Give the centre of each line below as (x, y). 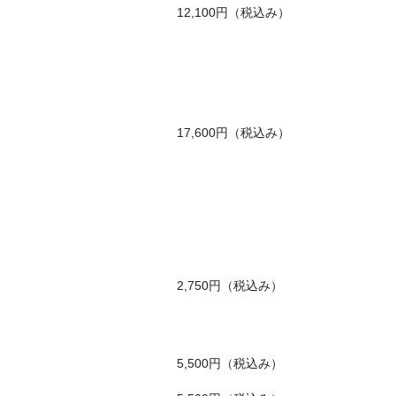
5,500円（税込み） (230, 363)
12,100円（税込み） (233, 12)
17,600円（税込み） (233, 133)
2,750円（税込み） (230, 286)
